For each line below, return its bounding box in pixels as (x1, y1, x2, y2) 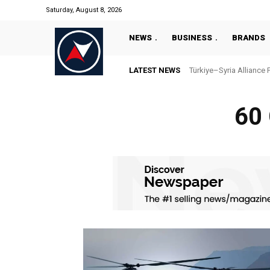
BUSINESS (172, 33, 212, 42)
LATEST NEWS (129, 66, 180, 75)
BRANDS (232, 33, 265, 42)
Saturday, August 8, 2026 (46, 6, 122, 14)
